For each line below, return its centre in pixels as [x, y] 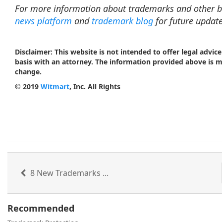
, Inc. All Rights [95, 86]
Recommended [41, 208]
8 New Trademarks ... [69, 173]
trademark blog [122, 21]
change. [29, 72]
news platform [43, 21]
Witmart [55, 86]
